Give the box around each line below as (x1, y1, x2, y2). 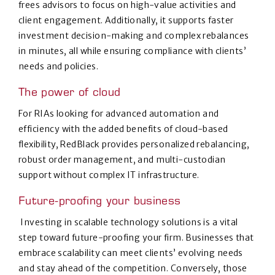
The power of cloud (18, 88, 125, 99)
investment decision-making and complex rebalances (18, 30, 249, 42)
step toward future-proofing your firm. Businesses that (18, 232, 254, 244)
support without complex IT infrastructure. (18, 169, 199, 181)
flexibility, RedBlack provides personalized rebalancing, (18, 139, 250, 150)
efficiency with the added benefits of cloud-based (18, 123, 228, 135)
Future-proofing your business (18, 196, 181, 208)
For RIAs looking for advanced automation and (18, 108, 219, 120)
